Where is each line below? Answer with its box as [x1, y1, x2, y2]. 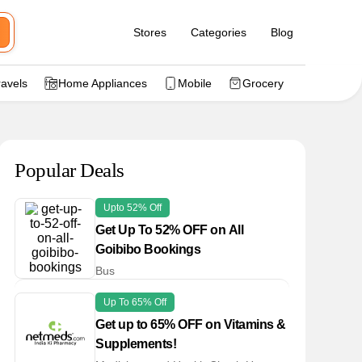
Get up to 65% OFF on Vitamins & [95, 318, 286, 331]
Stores [133, 26, 166, 39]
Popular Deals [15, 159, 124, 181]
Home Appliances [58, 77, 147, 90]
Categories [191, 26, 246, 39]
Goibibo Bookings [95, 242, 200, 256]
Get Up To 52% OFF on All [95, 223, 243, 237]
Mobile [178, 77, 212, 90]
